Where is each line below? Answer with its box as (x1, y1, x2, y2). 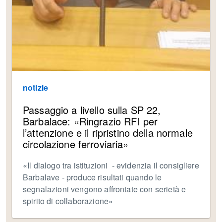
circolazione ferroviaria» (23, 137, 129, 152)
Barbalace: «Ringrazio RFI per (23, 114, 158, 129)
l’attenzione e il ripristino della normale (23, 125, 193, 140)
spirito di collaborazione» (23, 195, 113, 207)
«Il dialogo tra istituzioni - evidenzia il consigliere (23, 160, 199, 171)
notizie (23, 82, 49, 94)
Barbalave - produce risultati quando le (23, 171, 162, 183)
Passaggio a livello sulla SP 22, (23, 103, 161, 117)
